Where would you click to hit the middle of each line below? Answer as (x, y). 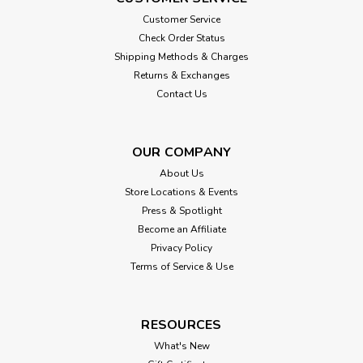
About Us (181, 173)
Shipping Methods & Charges (181, 56)
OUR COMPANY (181, 152)
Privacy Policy (181, 248)
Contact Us (181, 94)
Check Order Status (181, 38)
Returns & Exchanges (181, 75)
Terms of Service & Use (181, 266)
